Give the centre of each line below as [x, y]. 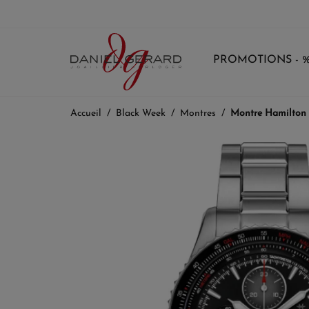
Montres [198, 113]
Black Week [141, 113]
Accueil [86, 113]
